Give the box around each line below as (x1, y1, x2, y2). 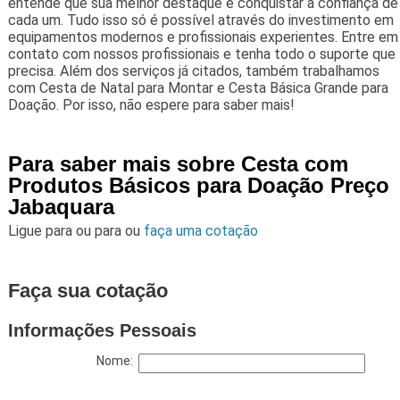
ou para (75, 222, 125, 240)
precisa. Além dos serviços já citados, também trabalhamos (7, 62, 379, 80)
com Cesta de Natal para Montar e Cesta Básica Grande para (7, 79, 388, 97)
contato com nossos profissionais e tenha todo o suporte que (7, 46, 396, 63)
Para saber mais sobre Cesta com (7, 152, 348, 177)
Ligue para (7, 222, 76, 240)
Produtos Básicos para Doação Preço (7, 173, 389, 198)
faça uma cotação (143, 222, 258, 240)
